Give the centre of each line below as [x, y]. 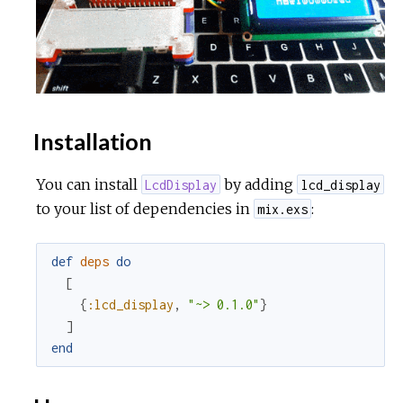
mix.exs [283, 209]
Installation [90, 141]
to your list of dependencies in [145, 208]
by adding [259, 184]
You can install [89, 184]
